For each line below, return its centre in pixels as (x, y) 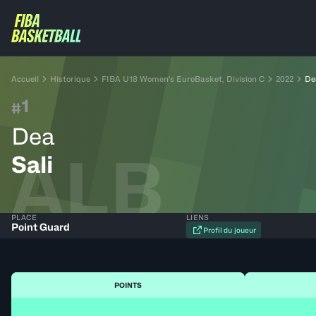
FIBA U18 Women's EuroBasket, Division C (183, 79)
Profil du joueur (230, 230)
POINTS (128, 285)
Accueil (25, 79)
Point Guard (41, 227)
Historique (70, 79)
